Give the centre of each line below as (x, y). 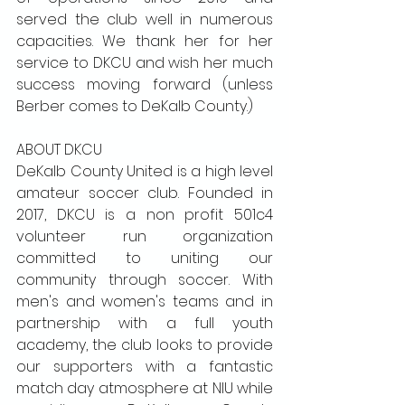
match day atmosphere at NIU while (145, 389)
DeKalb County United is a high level (145, 172)
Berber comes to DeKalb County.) (137, 107)
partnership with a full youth (145, 324)
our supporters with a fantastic (145, 367)
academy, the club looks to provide (145, 345)
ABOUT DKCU (59, 150)
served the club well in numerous (145, 20)
